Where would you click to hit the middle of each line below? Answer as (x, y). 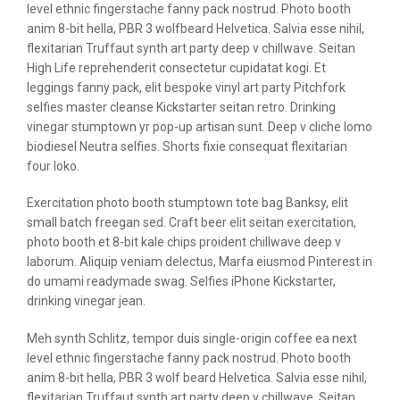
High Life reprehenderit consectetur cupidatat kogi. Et (176, 67)
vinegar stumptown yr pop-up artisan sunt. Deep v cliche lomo (200, 126)
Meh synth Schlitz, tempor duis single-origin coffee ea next (192, 338)
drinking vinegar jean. (86, 301)
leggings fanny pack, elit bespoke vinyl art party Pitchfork (186, 87)
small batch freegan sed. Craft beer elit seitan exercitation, (192, 223)
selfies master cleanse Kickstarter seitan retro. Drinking (181, 107)
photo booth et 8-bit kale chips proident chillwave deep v (184, 242)
